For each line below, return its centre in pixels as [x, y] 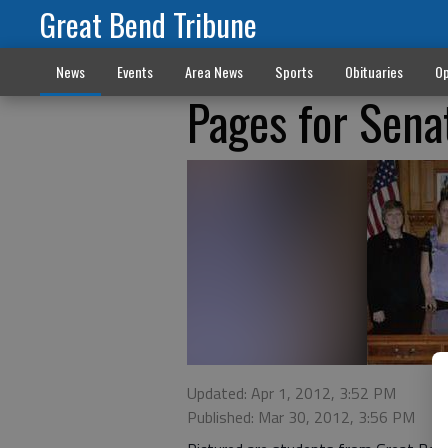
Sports [293, 71]
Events [134, 71]
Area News [213, 71]
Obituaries [373, 71]
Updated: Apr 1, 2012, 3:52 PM [291, 393]
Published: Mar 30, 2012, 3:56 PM [301, 417]
